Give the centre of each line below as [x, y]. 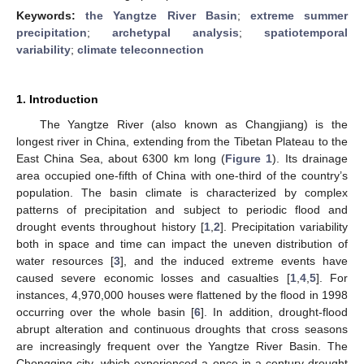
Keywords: [51, 15]
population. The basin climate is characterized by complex [182, 192]
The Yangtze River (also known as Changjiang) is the [193, 124]
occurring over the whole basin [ [105, 312]
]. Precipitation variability [284, 226]
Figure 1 [249, 158]
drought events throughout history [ [110, 226]
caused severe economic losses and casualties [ [153, 277]
